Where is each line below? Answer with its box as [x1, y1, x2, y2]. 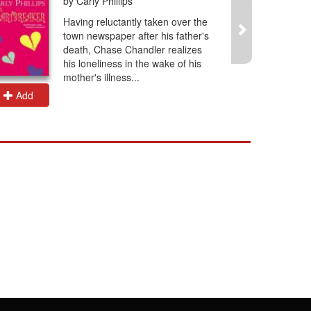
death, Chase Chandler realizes [63, 42, 202, 56]
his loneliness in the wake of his [63, 56, 201, 70]
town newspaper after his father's [63, 28, 209, 42]
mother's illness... [63, 70, 140, 84]
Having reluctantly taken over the [63, 15, 208, 28]
